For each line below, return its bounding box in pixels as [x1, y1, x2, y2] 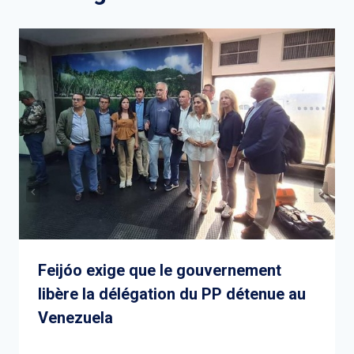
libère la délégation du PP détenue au [38, 284, 306, 304]
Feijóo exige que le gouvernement [38, 261, 281, 281]
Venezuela [38, 308, 113, 328]
